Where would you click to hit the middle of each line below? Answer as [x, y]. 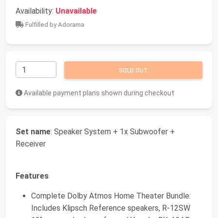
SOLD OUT [133, 70]
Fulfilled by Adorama [54, 24]
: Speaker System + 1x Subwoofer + [113, 131]
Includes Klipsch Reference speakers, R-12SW [111, 208]
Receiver [31, 144]
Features [32, 176]
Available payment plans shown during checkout [98, 93]
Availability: [36, 11]
